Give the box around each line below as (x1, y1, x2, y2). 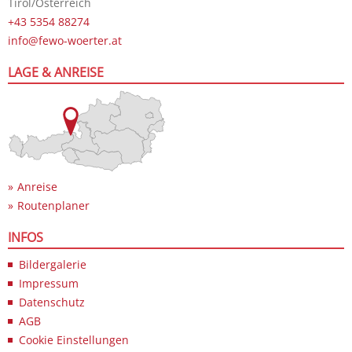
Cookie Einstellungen (19, 332, 129, 347)
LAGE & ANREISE (8, 63, 104, 81)
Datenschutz (19, 294, 85, 310)
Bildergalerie (19, 256, 86, 272)
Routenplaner (17, 197, 90, 213)
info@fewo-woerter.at (8, 32, 122, 48)
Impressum (19, 275, 79, 291)
